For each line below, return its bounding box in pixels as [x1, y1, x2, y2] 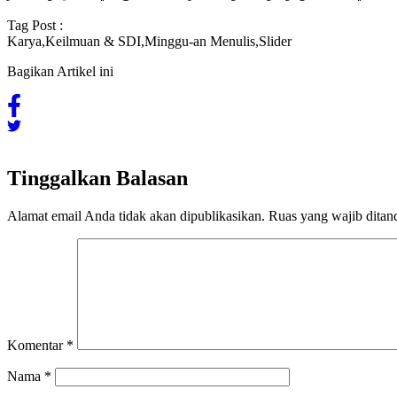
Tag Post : [7, 18, 63, 34]
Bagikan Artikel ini [7, 64, 113, 80]
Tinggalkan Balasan [7, 167, 188, 191]
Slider [259, 34, 292, 50]
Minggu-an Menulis [144, 34, 255, 50]
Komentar [7, 337, 66, 353]
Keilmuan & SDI [45, 34, 141, 50]
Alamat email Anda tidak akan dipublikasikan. [7, 207, 265, 223]
